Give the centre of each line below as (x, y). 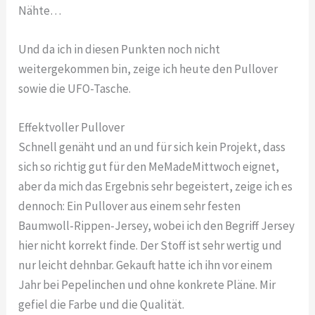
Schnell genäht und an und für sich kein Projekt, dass (152, 147)
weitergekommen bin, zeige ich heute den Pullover (148, 69)
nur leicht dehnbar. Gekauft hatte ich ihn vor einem (146, 265)
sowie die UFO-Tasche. (75, 88)
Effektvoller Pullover (72, 128)
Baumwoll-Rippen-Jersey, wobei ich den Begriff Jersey (157, 226)
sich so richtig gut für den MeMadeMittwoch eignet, (149, 167)
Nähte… (40, 10)
